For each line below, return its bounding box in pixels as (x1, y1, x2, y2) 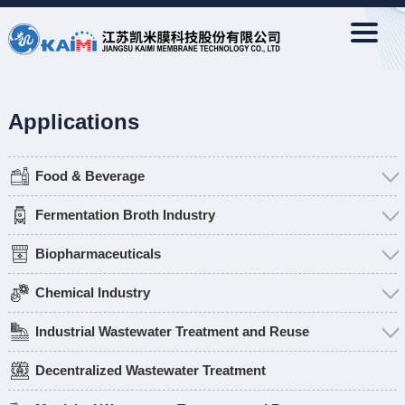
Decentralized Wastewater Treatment (34, 362, 266, 378)
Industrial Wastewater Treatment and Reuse (34, 323, 309, 339)
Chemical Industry (34, 284, 150, 300)
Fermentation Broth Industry (34, 206, 215, 222)
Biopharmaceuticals (34, 245, 161, 261)
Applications (7, 108, 139, 134)
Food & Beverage (34, 167, 145, 184)
